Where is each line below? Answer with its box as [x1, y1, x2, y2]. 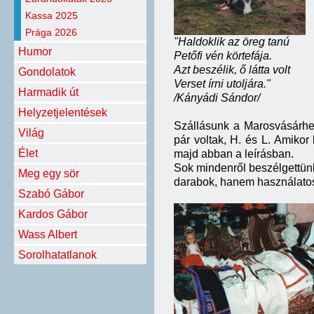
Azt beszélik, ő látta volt [174, 64, 290, 76]
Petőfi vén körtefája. [174, 50, 272, 62]
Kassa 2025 [25, 10, 78, 21]
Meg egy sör [18, 168, 79, 179]
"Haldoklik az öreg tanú [174, 36, 289, 48]
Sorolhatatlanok [18, 249, 97, 261]
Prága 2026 [25, 27, 77, 38]
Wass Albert [18, 228, 77, 240]
